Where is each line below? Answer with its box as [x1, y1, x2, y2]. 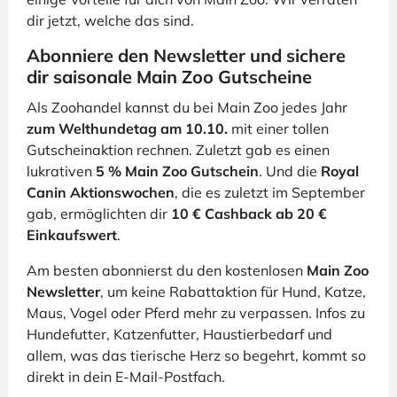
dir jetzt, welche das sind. [27, 11, 194, 29]
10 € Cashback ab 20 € [171, 204, 327, 222]
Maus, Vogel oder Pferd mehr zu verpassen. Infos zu [27, 303, 365, 322]
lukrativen [27, 161, 96, 180]
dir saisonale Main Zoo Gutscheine [27, 65, 312, 88]
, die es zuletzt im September [175, 183, 365, 201]
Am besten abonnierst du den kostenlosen [27, 261, 307, 279]
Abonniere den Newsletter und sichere [27, 43, 346, 66]
